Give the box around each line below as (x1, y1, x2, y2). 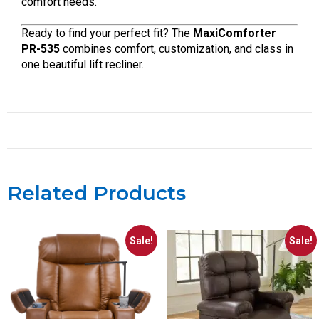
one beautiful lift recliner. (21, 57, 144, 71)
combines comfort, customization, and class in (60, 41, 293, 56)
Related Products (7, 180, 186, 205)
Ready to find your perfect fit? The (21, 26, 193, 40)
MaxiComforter (193, 26, 276, 40)
